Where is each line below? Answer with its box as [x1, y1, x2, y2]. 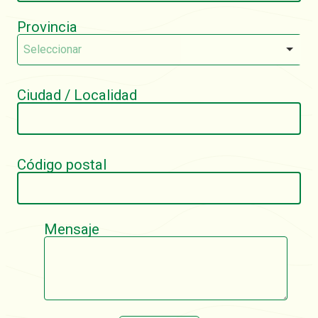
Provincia [17, 18, 77, 35]
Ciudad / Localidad [17, 86, 137, 104]
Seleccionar [23, 42, 82, 56]
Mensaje [43, 220, 99, 238]
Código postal [17, 155, 106, 173]
